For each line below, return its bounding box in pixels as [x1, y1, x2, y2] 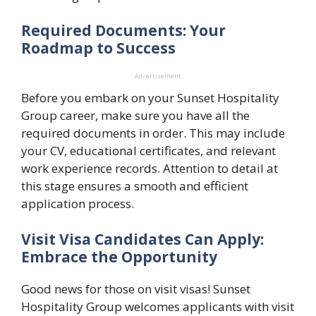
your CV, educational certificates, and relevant [21, 142, 276, 159]
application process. [21, 195, 134, 212]
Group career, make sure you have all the [21, 107, 250, 124]
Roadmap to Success [21, 38, 176, 59]
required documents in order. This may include [21, 125, 285, 142]
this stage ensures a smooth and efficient [21, 178, 248, 195]
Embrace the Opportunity [21, 246, 217, 267]
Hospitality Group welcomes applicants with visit [21, 298, 294, 315]
